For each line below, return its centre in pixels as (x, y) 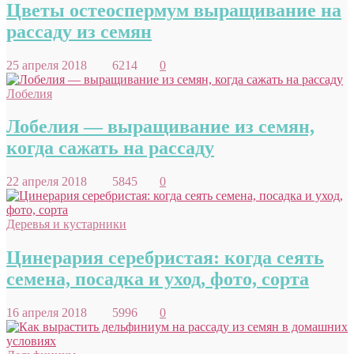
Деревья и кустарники (66, 224)
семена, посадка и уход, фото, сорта (158, 279)
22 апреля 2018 (56, 182)
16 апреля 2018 (56, 313)
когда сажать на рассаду (110, 148)
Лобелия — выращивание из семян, (160, 127)
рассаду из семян (79, 31)
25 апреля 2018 (56, 65)
